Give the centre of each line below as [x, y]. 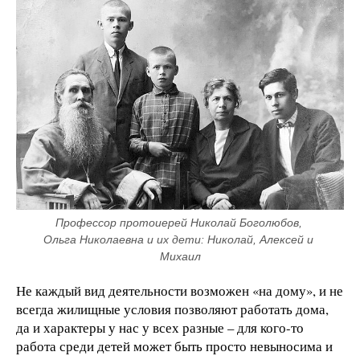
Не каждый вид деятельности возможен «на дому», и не [180, 290]
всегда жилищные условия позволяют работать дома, [172, 309]
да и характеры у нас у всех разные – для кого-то [160, 327]
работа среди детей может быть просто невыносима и [174, 346]
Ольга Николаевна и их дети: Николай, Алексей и [178, 239]
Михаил [180, 256]
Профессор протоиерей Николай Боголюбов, [178, 222]
